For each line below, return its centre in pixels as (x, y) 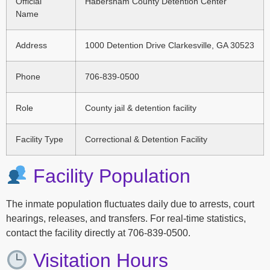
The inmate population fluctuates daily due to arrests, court (130, 204)
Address (31, 45)
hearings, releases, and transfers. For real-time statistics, (126, 218)
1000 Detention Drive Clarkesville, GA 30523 (170, 45)
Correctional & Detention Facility (146, 139)
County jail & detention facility (141, 108)
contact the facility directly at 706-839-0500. (98, 233)
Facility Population (109, 176)
